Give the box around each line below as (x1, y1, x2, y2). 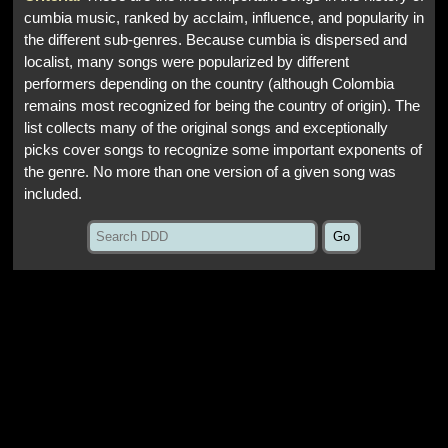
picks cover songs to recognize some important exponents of (24, 141, 422, 158)
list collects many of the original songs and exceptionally (24, 119, 388, 136)
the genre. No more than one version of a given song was (24, 163, 396, 180)
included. (24, 185, 82, 202)
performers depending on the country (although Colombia (24, 75, 394, 92)
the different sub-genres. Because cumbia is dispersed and (24, 31, 407, 48)
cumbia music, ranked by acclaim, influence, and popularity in (24, 9, 424, 26)
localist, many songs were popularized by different (24, 53, 349, 70)
